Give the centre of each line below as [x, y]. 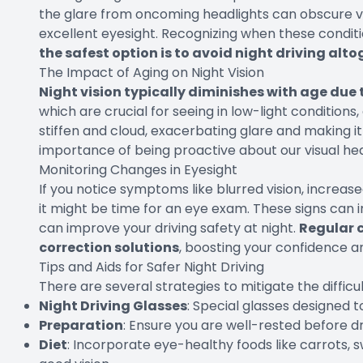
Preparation [81, 326]
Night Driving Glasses [113, 306]
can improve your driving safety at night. [169, 228]
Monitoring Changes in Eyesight [138, 170]
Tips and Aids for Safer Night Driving [152, 267]
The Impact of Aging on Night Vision [152, 73]
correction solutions [109, 248]
